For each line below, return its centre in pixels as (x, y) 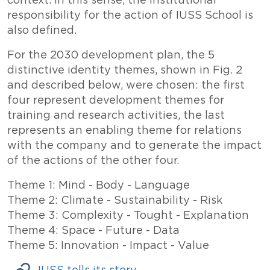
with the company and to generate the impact (134, 146)
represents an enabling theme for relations (124, 130)
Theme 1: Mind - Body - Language (99, 185)
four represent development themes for (116, 100)
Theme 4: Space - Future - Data (93, 231)
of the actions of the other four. (93, 161)
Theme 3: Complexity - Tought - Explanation (128, 215)
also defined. (42, 30)
